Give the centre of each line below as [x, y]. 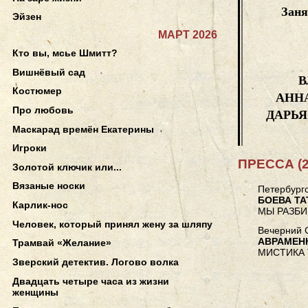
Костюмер [37, 91]
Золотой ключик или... [67, 167]
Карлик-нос [40, 205]
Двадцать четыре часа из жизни [91, 281]
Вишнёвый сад [49, 72]
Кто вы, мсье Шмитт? [65, 53]
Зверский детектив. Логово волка [96, 262]
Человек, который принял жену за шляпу [112, 224]
